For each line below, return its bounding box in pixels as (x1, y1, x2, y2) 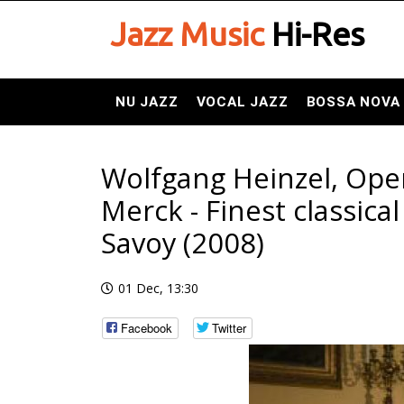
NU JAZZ (115, 94, 179, 110)
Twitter (212, 319, 246, 337)
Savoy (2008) (101, 224, 264, 262)
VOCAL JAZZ (196, 94, 289, 110)
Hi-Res (264, 15, 364, 52)
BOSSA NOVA (306, 94, 400, 110)
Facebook (121, 319, 172, 337)
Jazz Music (110, 15, 264, 52)
